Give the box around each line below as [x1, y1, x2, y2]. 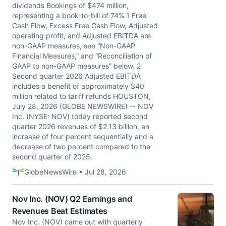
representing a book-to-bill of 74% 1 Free [12, 11, 146, 20]
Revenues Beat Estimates [12, 206, 107, 216]
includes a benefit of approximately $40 [12, 82, 144, 90]
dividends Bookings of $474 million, [12, 1, 129, 10]
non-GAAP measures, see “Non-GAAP [12, 41, 135, 50]
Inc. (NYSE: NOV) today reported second [12, 112, 148, 121]
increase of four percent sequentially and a [12, 132, 153, 141]
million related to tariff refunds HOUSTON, [12, 92, 151, 100]
